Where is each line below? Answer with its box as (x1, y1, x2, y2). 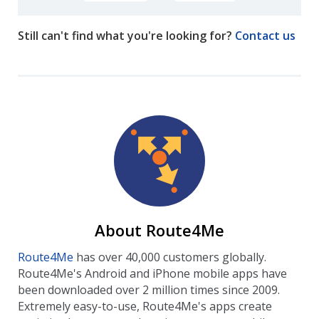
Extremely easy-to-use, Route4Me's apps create (18, 298, 272, 314)
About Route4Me (95, 219, 224, 241)
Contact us (235, 27, 296, 43)
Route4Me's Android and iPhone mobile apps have (18, 265, 287, 281)
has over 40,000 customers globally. (73, 249, 266, 265)
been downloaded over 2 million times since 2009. (18, 281, 280, 298)
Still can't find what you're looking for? (18, 27, 235, 43)
